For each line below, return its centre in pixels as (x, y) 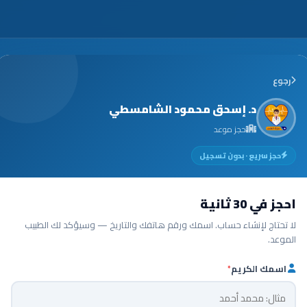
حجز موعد (230, 129)
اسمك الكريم (259, 268)
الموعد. (282, 239)
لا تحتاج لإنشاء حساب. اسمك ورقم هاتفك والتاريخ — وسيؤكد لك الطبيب (160, 224)
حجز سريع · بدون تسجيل (240, 155)
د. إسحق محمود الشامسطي (183, 109)
